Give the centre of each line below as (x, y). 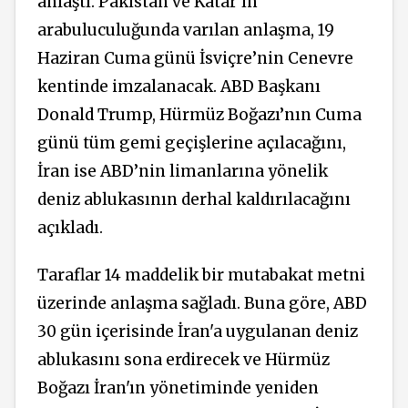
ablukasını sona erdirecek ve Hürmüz (184, 360)
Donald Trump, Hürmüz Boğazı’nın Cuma (199, 114)
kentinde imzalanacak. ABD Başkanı (179, 86)
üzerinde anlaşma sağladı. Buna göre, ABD (202, 304)
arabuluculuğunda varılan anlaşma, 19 (186, 30)
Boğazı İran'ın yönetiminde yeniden (178, 388)
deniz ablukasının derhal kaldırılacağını (194, 199)
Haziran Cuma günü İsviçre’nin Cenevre (195, 58)
